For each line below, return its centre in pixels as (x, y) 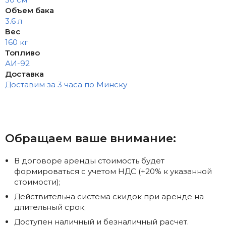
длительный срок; (50, 207)
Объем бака (30, 10)
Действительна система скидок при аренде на (109, 197)
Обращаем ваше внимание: (91, 138)
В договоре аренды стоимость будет (89, 161)
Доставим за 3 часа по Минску (66, 84)
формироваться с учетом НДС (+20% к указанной (113, 172)
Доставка (24, 74)
